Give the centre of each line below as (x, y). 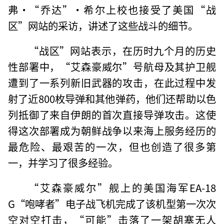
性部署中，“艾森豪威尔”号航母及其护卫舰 (112, 66)
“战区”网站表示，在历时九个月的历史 (122, 50)
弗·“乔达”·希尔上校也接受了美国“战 (112, 9)
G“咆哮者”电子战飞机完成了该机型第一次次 (112, 203)
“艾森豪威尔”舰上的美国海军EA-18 (122, 187)
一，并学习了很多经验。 (63, 162)
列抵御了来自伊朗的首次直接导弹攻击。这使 (112, 114)
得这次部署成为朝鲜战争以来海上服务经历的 (112, 130)
